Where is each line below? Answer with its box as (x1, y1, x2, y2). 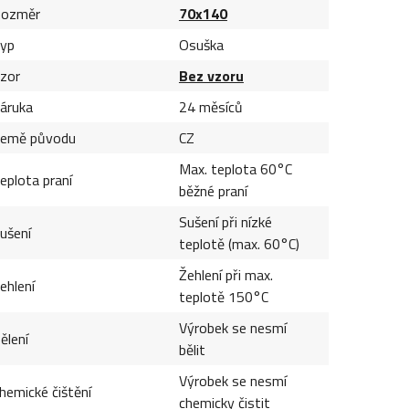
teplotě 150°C (178, 285, 268, 308)
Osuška (178, 33, 224, 56)
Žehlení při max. (178, 263, 273, 286)
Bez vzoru (178, 64, 244, 87)
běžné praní (178, 179, 247, 202)
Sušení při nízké (178, 210, 272, 233)
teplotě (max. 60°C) (178, 232, 299, 255)
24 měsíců (178, 95, 243, 118)
